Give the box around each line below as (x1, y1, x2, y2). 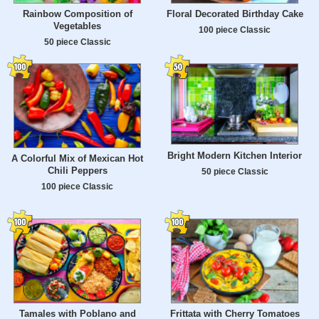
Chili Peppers (47, 165, 108, 177)
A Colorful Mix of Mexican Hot (11, 153, 143, 164)
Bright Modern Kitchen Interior (167, 150, 302, 162)
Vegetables (53, 21, 101, 32)
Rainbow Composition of (22, 9, 132, 20)
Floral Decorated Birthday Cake (166, 9, 303, 20)
